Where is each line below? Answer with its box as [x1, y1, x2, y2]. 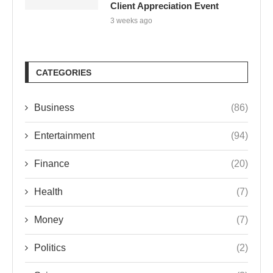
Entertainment [34, 130, 94, 141]
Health [34, 186, 63, 197]
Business [34, 102, 74, 113]
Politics [34, 243, 66, 253]
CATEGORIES [36, 68, 91, 78]
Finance [34, 158, 69, 169]
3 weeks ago [110, 16, 152, 26]
